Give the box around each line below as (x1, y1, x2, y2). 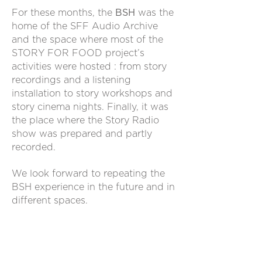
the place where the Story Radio (12, 116, 159, 125)
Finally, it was (107, 102, 168, 112)
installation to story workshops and (12, 89, 173, 98)
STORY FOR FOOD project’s (12, 49, 144, 58)
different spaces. (12, 196, 88, 205)
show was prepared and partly (12, 129, 152, 139)
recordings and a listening (12, 75, 131, 85)
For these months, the (12, 8, 115, 18)
